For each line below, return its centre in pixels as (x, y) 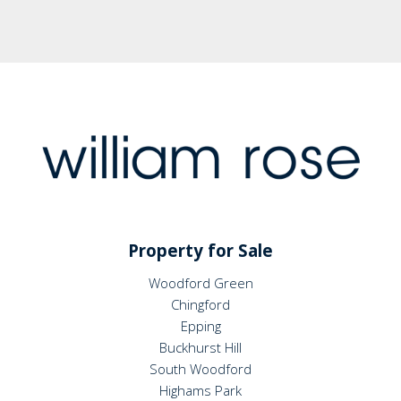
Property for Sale (200, 250)
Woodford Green (200, 283)
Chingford (200, 305)
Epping (200, 326)
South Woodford (200, 369)
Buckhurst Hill (200, 348)
